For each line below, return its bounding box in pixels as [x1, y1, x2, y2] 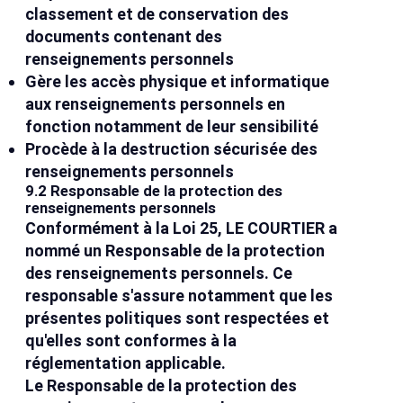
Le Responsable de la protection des [25, 376, 298, 396]
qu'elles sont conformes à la [25, 331, 237, 351]
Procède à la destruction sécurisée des [25, 139, 318, 159]
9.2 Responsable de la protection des [25, 183, 283, 201]
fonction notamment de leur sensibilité [25, 117, 319, 137]
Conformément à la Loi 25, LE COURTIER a [25, 219, 338, 238]
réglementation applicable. [25, 354, 227, 373]
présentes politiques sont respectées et [25, 309, 330, 328]
